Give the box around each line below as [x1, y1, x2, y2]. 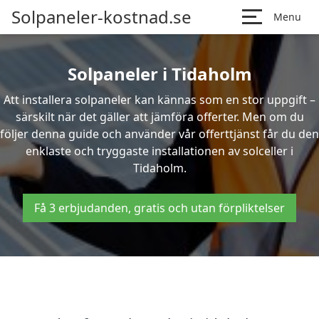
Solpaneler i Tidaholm [67, 62, 252, 85]
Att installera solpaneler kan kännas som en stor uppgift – [4, 92, 315, 108]
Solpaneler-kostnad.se [11, 5, 192, 28]
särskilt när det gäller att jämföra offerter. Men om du [15, 109, 304, 125]
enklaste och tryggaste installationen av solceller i [26, 143, 293, 159]
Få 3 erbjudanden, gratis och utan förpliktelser [34, 200, 285, 216]
